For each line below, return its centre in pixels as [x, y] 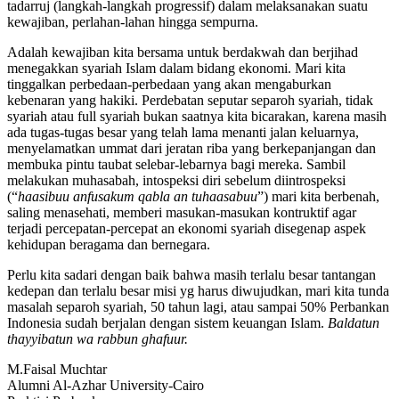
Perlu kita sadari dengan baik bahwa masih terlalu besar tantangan [191, 274]
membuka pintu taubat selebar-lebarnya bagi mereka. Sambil [176, 164]
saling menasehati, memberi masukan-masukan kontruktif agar [182, 212]
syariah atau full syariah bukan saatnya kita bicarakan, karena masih [197, 116]
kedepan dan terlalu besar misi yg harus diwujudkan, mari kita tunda [198, 290]
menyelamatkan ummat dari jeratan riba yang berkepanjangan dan [191, 148]
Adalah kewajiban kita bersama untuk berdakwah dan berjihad [183, 52]
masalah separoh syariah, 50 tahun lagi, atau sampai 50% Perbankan [198, 306]
